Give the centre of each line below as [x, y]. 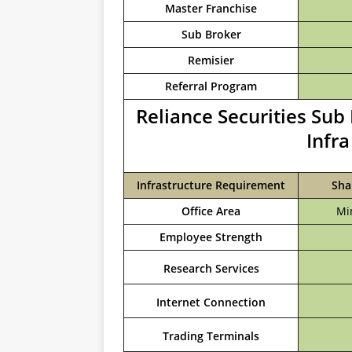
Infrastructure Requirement [211, 185]
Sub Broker [211, 34]
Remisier [211, 60]
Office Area [211, 211]
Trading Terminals [211, 336]
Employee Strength [211, 237]
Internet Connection [211, 302]
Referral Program [211, 86]
